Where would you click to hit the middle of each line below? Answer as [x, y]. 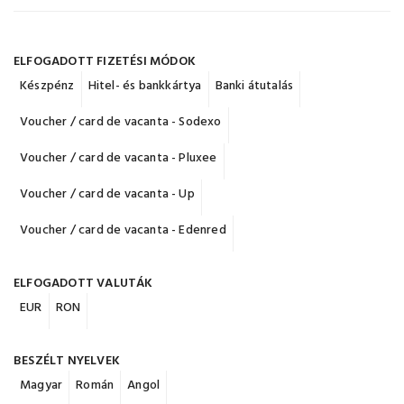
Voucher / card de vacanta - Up [107, 194]
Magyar [41, 386]
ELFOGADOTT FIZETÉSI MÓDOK [105, 62]
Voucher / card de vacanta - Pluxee [119, 158]
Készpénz [47, 86]
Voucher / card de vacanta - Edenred [123, 230]
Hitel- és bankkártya [145, 86]
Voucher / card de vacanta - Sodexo [121, 122]
